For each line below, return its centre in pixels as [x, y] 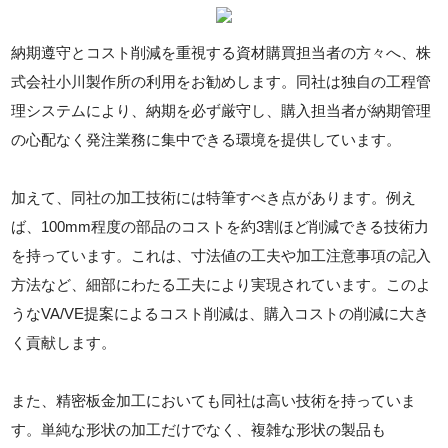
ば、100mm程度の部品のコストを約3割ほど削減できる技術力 [220, 226]
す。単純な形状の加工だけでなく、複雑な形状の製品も [199, 429]
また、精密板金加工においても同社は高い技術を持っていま [214, 400]
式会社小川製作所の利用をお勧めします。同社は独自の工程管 [221, 81]
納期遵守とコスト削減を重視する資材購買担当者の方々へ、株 [221, 52]
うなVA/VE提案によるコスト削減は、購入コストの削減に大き [220, 313]
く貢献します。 [64, 342]
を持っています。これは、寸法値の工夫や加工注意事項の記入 [221, 255]
